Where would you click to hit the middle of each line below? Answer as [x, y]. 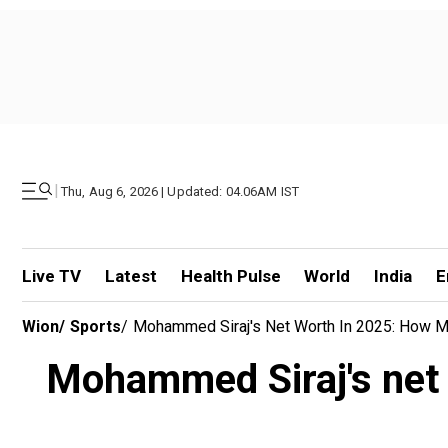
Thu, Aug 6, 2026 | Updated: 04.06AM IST [180, 191]
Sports [95, 326]
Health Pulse [230, 276]
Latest [130, 276]
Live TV [51, 276]
